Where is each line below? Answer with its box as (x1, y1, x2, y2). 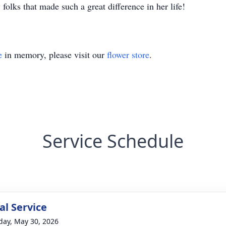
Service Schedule (42, 129, 184, 153)
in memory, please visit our (2, 48, 107, 61)
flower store (107, 48, 149, 61)
